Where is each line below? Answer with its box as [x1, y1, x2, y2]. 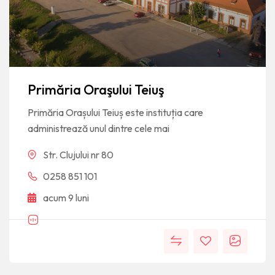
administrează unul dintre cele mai [28, 122, 169, 134]
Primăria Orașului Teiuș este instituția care [28, 106, 203, 118]
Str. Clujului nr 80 [43, 148, 114, 161]
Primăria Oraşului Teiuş [28, 80, 164, 98]
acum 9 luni [43, 191, 89, 204]
